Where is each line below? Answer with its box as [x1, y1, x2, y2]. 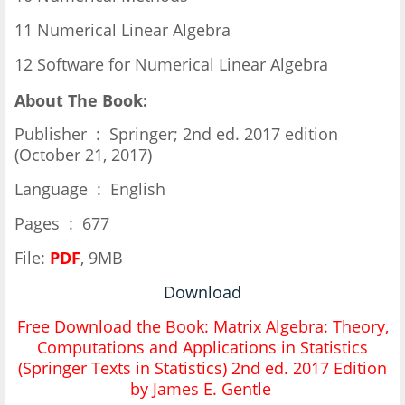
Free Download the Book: [16, 316, 213, 338]
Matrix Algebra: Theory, [212, 316, 389, 338]
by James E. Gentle [129, 378, 276, 400]
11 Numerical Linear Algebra [14, 19, 235, 42]
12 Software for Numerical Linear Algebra [14, 53, 328, 76]
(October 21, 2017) [14, 144, 152, 166]
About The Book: [14, 89, 147, 112]
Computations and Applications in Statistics [37, 336, 368, 359]
